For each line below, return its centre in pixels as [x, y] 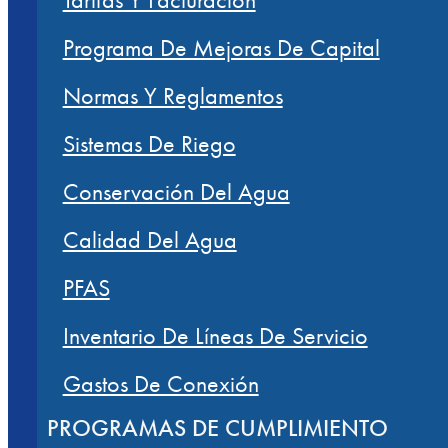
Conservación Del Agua [176, 191]
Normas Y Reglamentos [172, 95]
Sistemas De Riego [149, 143]
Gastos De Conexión [160, 383]
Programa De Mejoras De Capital [221, 47]
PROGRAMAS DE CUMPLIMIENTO [217, 427]
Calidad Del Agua [149, 239]
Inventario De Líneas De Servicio [215, 335]
